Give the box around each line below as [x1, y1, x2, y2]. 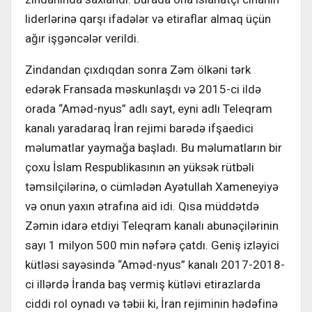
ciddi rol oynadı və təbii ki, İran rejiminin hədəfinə [25, 296, 278, 311]
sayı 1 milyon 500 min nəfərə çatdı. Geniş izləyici [25, 237, 279, 252]
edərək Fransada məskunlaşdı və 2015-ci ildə [25, 81, 261, 96]
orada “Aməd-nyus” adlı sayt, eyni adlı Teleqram [25, 101, 272, 116]
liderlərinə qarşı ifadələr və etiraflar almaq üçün [25, 11, 271, 26]
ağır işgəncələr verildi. [25, 31, 139, 45]
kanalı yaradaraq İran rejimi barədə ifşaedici [25, 120, 253, 135]
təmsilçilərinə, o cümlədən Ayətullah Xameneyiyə [25, 179, 279, 194]
